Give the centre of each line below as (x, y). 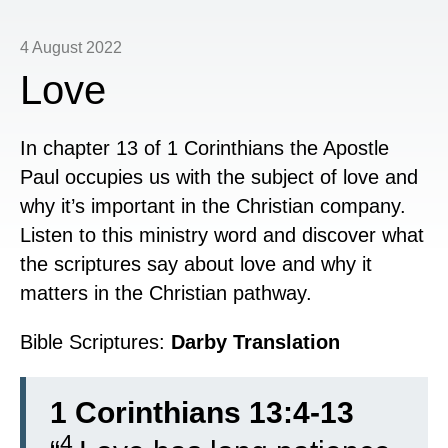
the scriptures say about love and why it (196, 264)
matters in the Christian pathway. (166, 293)
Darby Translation (258, 342)
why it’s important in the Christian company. (213, 206)
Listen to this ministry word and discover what (222, 235)
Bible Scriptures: (95, 342)
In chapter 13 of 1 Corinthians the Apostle (204, 148)
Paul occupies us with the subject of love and (219, 177)
